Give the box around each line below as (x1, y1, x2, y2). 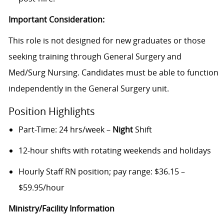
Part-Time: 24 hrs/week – (18, 123, 112, 135)
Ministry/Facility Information (8, 202, 114, 214)
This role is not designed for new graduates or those (8, 34, 205, 46)
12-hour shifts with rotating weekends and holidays (18, 144, 211, 156)
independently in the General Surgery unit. (8, 82, 169, 94)
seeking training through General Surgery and (8, 50, 181, 62)
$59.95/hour (18, 181, 64, 193)
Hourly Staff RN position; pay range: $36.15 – (18, 165, 185, 177)
